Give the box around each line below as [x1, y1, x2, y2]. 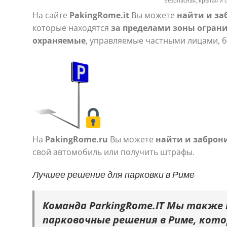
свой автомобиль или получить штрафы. [32, 146, 195, 158]
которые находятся [32, 22, 111, 33]
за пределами [110, 22, 171, 33]
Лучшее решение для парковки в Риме [32, 168, 195, 180]
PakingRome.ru [45, 133, 108, 145]
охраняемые [32, 34, 86, 46]
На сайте [32, 9, 69, 21]
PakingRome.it [69, 9, 129, 21]
